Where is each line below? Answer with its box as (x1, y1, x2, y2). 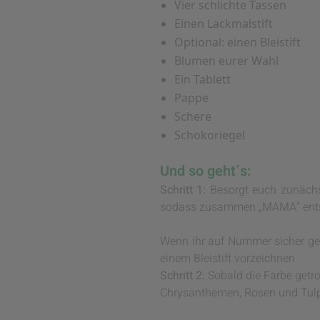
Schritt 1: (160, 181, 206, 199)
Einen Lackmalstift (174, 16, 273, 32)
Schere (174, 109, 211, 125)
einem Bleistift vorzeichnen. (160, 250, 298, 268)
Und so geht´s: (160, 161, 251, 182)
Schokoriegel (174, 127, 245, 144)
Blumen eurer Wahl (174, 53, 279, 69)
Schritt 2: (160, 267, 205, 285)
